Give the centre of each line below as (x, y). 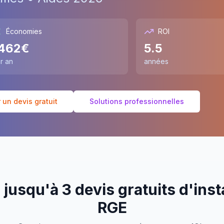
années (156, 61)
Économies (24, 31)
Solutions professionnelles (137, 101)
